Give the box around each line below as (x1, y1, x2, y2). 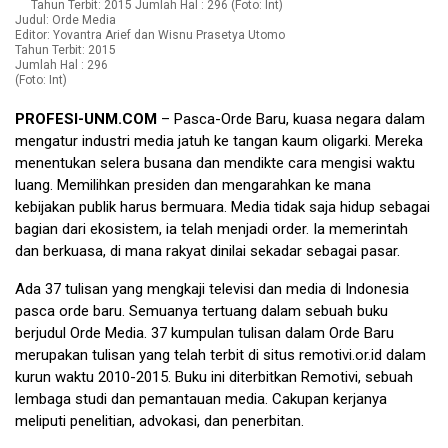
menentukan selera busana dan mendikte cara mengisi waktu (15, 154, 415, 173)
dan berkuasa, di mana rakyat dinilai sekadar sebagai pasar (15, 242, 397, 261)
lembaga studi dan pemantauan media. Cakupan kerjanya (15, 390, 387, 409)
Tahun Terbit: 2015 (15, 43, 116, 58)
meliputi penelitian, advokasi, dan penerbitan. (15, 412, 304, 431)
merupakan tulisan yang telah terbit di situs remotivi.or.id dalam (15, 346, 426, 365)
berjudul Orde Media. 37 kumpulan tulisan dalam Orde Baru (15, 324, 394, 343)
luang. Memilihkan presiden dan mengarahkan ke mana (15, 176, 371, 195)
